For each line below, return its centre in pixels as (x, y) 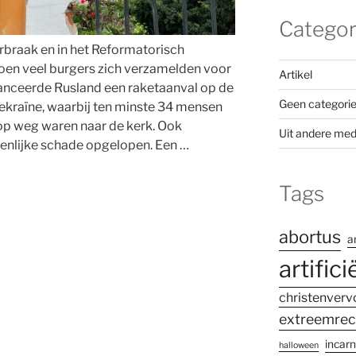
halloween (298, 346)
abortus (310, 237)
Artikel (295, 74)
